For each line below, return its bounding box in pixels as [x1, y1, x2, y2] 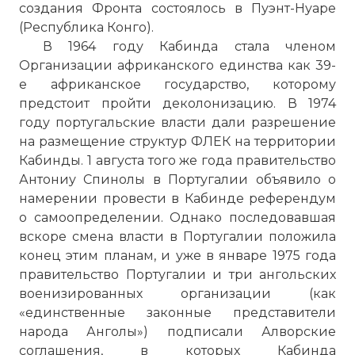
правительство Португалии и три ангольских [19, 267, 336, 282]
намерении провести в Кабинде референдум [19, 191, 336, 206]
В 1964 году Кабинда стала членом [43, 39, 336, 54]
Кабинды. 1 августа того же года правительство [19, 153, 336, 168]
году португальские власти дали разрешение [19, 115, 336, 130]
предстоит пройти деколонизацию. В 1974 [19, 96, 336, 111]
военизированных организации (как [19, 286, 336, 301]
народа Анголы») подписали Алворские [19, 324, 336, 339]
